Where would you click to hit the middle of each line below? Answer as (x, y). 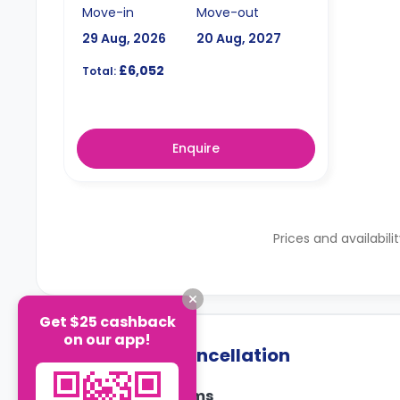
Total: (99, 71)
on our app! (107, 339)
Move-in (108, 12)
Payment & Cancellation (177, 356)
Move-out (227, 12)
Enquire (196, 149)
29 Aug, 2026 (124, 38)
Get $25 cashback (107, 321)
